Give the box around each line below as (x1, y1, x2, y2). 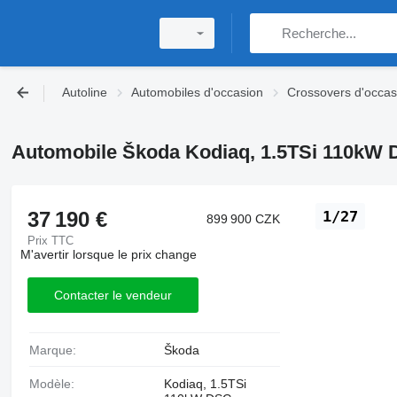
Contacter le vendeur (53, 287, 172, 302)
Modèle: (39, 377, 74, 391)
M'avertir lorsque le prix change (19, 247, 197, 261)
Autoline (62, 85, 107, 99)
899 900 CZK (206, 212, 281, 226)
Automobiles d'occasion (131, 85, 263, 99)
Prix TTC (27, 234, 74, 247)
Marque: (39, 343, 76, 357)
